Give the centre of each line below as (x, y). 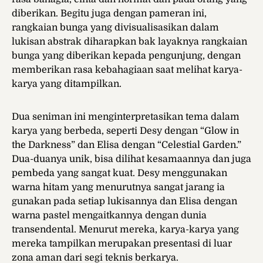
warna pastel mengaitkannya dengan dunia (109, 216)
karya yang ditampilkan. (67, 84)
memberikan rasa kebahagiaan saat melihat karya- (127, 70)
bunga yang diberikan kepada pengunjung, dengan (126, 56)
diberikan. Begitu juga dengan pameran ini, (109, 14)
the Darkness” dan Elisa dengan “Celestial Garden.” (127, 145)
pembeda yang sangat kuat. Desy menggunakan (119, 173)
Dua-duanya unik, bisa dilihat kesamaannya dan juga (131, 159)
